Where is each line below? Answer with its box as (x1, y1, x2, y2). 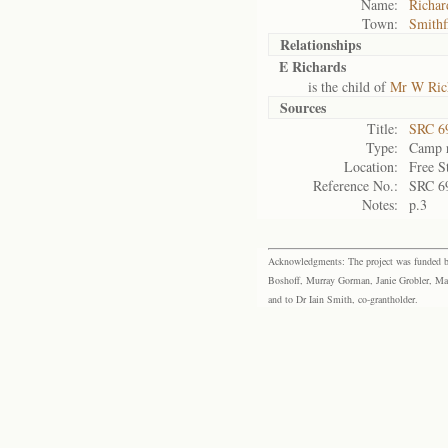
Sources (280, 97, 326, 118)
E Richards (279, 56, 346, 77)
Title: (367, 119, 398, 138)
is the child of (279, 77, 390, 96)
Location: (344, 157, 398, 176)
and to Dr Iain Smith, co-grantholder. (268, 292, 418, 306)
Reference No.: (313, 176, 398, 195)
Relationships (280, 34, 361, 55)
